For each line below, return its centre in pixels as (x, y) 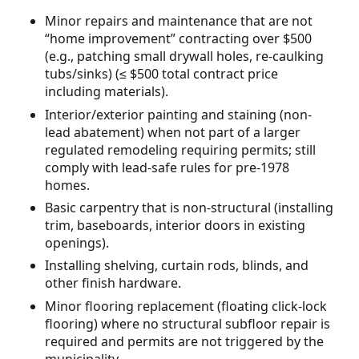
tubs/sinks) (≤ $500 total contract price (161, 74)
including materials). (107, 92)
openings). (77, 242)
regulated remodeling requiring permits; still (180, 149)
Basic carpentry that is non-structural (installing (189, 207)
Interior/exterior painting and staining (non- (178, 114)
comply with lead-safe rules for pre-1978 (167, 167)
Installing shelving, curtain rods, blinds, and (177, 266)
